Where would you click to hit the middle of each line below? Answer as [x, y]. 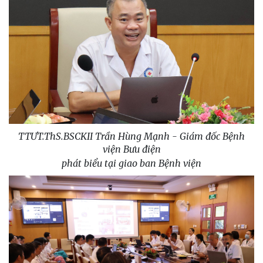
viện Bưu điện [131, 149]
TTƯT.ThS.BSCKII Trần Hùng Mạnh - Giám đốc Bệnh [131, 136]
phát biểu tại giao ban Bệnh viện [131, 163]
